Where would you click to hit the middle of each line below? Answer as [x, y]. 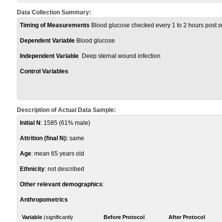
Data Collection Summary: [54, 12]
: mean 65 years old [58, 154]
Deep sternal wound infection [120, 56]
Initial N [30, 123]
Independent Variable [50, 56]
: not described [64, 169]
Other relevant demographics [61, 184]
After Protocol [187, 217]
